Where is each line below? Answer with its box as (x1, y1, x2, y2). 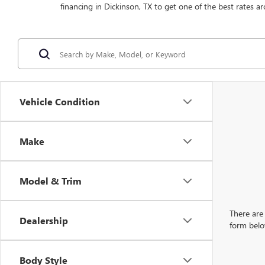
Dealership (20, 214, 68, 227)
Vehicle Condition (20, 95, 100, 108)
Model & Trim (20, 174, 82, 187)
